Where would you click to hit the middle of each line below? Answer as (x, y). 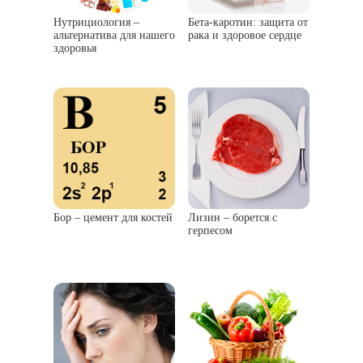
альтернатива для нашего (114, 36)
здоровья (75, 49)
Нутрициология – (96, 23)
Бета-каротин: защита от (248, 23)
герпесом (210, 231)
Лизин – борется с (233, 218)
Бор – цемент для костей (113, 218)
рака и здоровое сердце (245, 36)
